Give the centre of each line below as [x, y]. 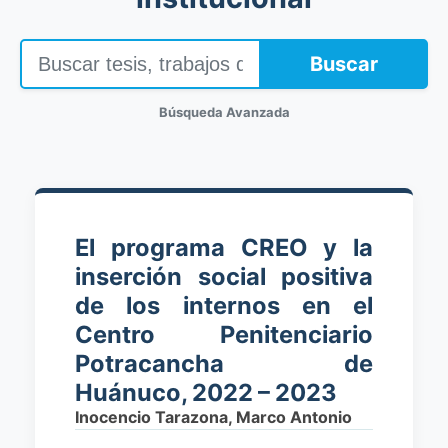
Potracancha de [224, 363]
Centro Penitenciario [224, 334]
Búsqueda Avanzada [224, 112]
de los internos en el [224, 305]
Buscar [344, 64]
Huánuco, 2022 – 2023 [206, 392]
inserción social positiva [224, 276]
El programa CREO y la [224, 247]
